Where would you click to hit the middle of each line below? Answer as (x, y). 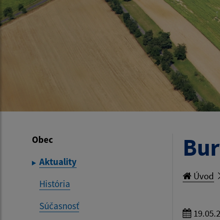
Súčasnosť (59, 206)
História (55, 184)
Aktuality (58, 162)
